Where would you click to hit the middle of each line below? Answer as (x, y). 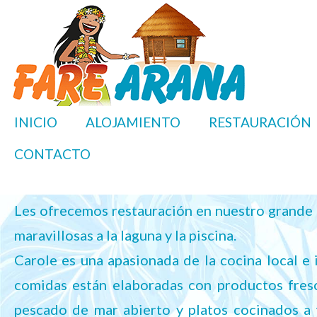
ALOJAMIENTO (133, 122)
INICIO (36, 122)
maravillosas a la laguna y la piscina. (125, 235)
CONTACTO (52, 154)
